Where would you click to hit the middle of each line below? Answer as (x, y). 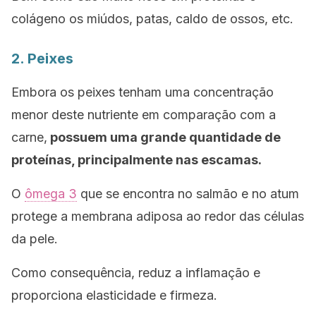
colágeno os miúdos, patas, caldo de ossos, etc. (152, 19)
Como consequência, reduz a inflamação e (136, 273)
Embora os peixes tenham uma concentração (142, 92)
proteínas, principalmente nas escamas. (136, 160)
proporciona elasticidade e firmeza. (114, 295)
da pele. (35, 239)
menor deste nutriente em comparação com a (144, 115)
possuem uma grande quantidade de (164, 137)
